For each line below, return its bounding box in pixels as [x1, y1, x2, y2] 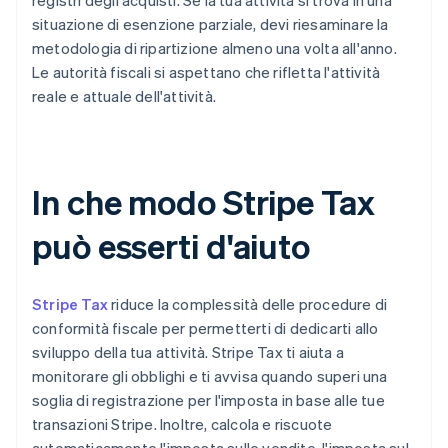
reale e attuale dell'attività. [32, 86, 216, 107]
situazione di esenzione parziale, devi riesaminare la [32, 14, 389, 35]
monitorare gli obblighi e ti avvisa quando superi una [32, 366, 388, 387]
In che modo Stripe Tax [32, 180, 375, 224]
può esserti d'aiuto [32, 224, 311, 268]
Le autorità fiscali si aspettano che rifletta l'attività [32, 62, 381, 83]
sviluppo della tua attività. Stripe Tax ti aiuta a [32, 342, 345, 363]
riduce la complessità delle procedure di [108, 294, 388, 315]
